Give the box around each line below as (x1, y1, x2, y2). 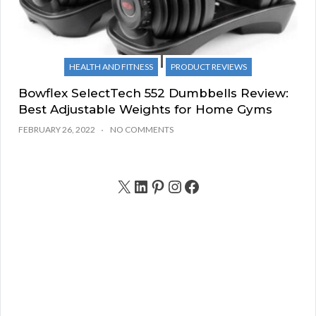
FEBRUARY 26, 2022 (18, 124, 95, 135)
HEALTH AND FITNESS (69, 61, 153, 73)
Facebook (183, 175, 192, 196)
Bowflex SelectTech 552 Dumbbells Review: (18, 86, 288, 101)
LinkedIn (132, 175, 142, 196)
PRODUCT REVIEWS (171, 61, 247, 73)
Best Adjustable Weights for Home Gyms (18, 102, 272, 117)
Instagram (166, 175, 180, 196)
